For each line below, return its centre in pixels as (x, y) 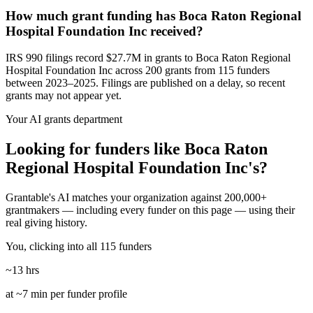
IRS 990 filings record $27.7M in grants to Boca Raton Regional (148, 58)
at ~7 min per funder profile (66, 294)
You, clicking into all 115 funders (79, 247)
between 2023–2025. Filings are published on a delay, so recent (145, 83)
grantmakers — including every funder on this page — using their (150, 210)
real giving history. (46, 223)
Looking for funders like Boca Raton (137, 149)
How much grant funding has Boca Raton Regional (153, 15)
